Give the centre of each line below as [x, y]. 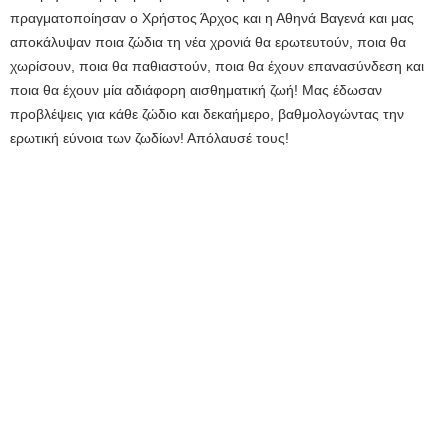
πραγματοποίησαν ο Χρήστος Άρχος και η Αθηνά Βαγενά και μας [212, 18]
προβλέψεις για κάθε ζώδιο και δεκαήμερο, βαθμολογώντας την [207, 114]
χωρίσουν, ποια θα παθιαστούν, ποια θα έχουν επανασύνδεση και [217, 66]
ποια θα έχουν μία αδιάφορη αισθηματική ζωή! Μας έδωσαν [196, 90]
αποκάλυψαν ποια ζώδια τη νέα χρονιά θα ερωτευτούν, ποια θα [208, 42]
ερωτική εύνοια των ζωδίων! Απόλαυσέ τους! [149, 138]
